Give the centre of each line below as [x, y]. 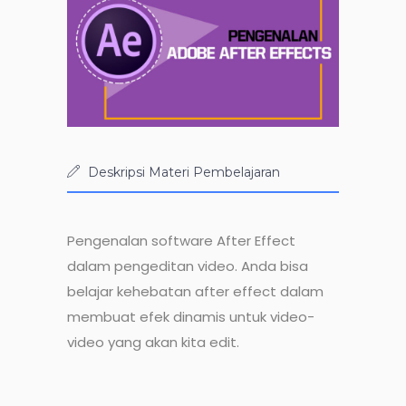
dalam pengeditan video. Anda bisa [188, 266]
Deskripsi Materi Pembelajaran [184, 173]
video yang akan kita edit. [153, 343]
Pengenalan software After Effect [181, 241]
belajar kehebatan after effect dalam [195, 292]
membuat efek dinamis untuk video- [191, 317]
